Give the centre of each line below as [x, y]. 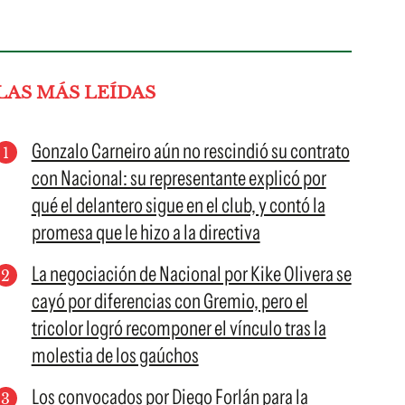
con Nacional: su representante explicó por [179, 178]
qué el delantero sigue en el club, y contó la [178, 205]
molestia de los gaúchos [115, 355]
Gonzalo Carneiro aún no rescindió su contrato [190, 151]
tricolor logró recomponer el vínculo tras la [179, 328]
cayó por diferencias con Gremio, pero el [170, 301]
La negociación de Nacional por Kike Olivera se [191, 274]
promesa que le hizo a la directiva [146, 232]
